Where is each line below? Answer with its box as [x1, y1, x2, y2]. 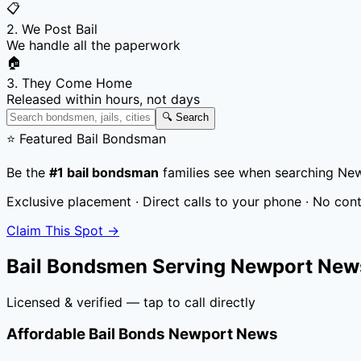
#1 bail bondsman [49, 164, 159, 180]
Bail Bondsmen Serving [6, 254, 230, 278]
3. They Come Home [6, 74, 132, 91]
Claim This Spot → [6, 222, 119, 239]
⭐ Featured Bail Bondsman [6, 130, 166, 147]
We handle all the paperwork [6, 36, 180, 53]
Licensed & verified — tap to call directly [6, 293, 255, 310]
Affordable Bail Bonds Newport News [6, 325, 278, 344]
